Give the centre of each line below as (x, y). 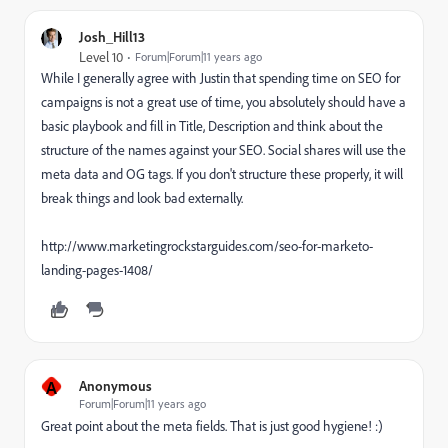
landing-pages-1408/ (97, 270)
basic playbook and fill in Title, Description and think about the (212, 126)
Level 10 (101, 57)
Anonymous (115, 385)
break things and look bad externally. (142, 198)
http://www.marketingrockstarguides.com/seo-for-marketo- (207, 246)
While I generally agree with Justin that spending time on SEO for (220, 78)
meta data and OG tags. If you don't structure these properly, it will (222, 174)
